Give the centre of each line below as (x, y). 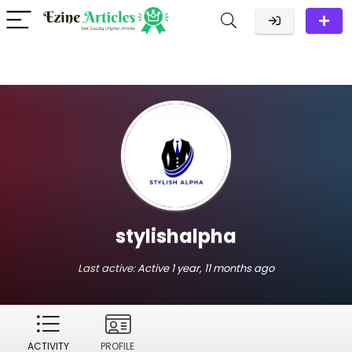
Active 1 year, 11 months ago (206, 268)
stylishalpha (176, 236)
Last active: (108, 268)
